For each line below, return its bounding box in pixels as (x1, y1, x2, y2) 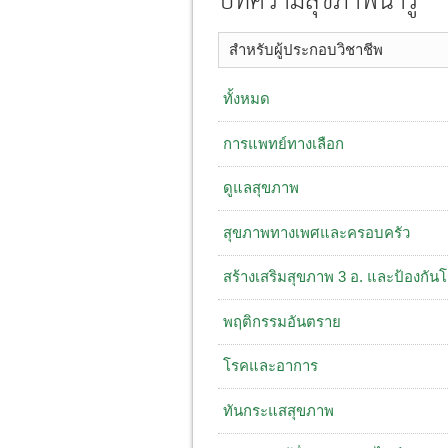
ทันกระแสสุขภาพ (223, 401, 334, 419)
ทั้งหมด (223, 90, 270, 108)
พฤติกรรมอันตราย (223, 312, 341, 330)
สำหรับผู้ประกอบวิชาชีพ (229, 40, 383, 58)
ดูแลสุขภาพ (223, 179, 299, 197)
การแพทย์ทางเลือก (223, 134, 344, 152)
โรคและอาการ (223, 357, 318, 375)
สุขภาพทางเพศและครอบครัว (223, 223, 410, 241)
